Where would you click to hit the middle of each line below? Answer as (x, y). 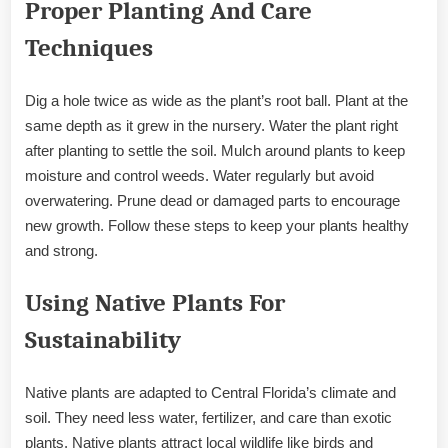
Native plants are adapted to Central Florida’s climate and (210, 392)
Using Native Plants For (155, 303)
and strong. (61, 250)
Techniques (89, 48)
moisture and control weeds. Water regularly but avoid (199, 175)
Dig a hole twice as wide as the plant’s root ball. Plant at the (216, 100)
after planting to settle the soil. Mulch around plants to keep (215, 150)
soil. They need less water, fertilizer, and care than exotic (208, 417)
